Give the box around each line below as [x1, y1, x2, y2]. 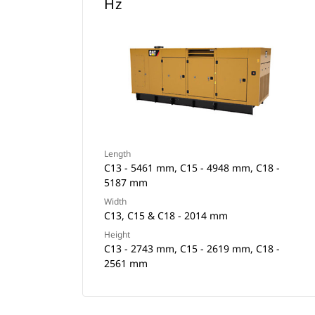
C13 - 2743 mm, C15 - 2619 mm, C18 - [104, 242, 280, 255]
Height [104, 229, 130, 240]
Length [104, 148, 131, 160]
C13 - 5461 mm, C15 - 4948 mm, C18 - [104, 161, 280, 174]
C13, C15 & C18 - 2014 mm [104, 209, 228, 222]
